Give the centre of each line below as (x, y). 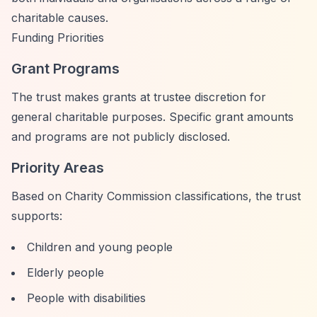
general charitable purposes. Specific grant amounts (152, 117)
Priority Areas (58, 168)
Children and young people (100, 247)
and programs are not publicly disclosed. (121, 137)
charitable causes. (60, 18)
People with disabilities (86, 298)
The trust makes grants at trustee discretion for (139, 97)
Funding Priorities (58, 38)
